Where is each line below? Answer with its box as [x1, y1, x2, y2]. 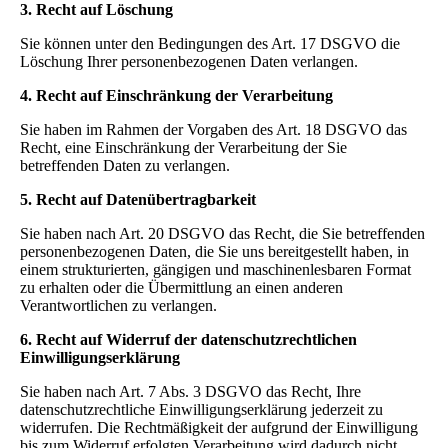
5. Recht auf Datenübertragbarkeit [20, 191, 256, 208]
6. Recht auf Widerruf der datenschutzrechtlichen [20, 331, 357, 348]
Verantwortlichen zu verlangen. [20, 297, 217, 314]
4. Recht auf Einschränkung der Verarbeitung [20, 87, 333, 104]
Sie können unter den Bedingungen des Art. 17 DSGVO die [20, 35, 400, 52]
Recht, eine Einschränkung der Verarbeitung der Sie [20, 139, 347, 156]
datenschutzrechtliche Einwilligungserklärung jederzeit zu [20, 401, 383, 418]
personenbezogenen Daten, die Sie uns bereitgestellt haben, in [20, 243, 409, 260]
